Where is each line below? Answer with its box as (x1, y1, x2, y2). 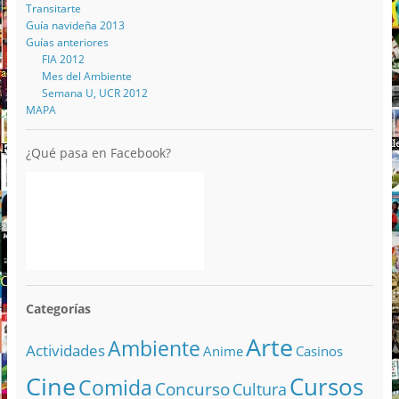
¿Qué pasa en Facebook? (25, 143, 171, 161)
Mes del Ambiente (41, 68, 132, 84)
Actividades (25, 340, 105, 362)
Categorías (25, 299, 91, 317)
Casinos (295, 342, 343, 361)
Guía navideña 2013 (25, 17, 125, 33)
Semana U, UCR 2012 (41, 85, 148, 101)
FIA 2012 (41, 51, 85, 67)
